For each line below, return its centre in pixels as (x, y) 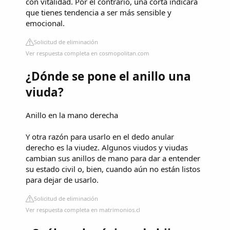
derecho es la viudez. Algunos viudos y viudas (107, 147)
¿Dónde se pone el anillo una (108, 76)
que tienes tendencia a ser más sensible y (99, 12)
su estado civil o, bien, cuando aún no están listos (113, 169)
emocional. (45, 23)
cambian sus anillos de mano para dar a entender (113, 158)
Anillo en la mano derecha (72, 115)
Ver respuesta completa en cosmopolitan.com (88, 53)
